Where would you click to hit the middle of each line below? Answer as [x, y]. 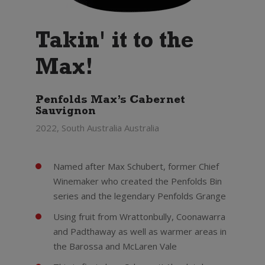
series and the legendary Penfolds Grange [139, 196]
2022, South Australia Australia [97, 128]
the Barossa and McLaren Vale [115, 246]
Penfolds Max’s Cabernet [110, 101]
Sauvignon [65, 112]
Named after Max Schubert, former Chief [136, 166]
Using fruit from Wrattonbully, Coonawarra [139, 216]
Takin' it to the [114, 43]
